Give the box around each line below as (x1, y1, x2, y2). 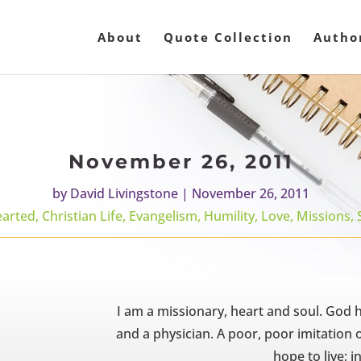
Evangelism (129, 207, 197, 226)
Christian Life (42, 207, 122, 226)
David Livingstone (69, 185, 178, 203)
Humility (204, 207, 255, 226)
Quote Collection (164, 29, 293, 45)
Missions (297, 207, 351, 226)
